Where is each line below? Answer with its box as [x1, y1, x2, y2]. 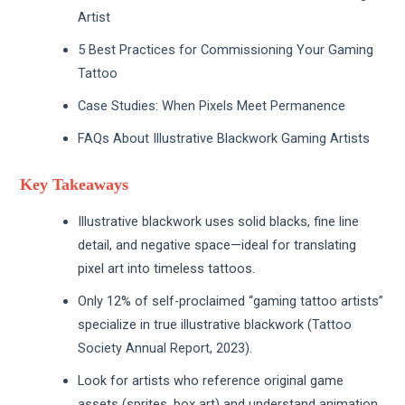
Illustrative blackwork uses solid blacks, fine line [78, 212, 360, 230]
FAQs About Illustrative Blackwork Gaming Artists [78, 129, 371, 146]
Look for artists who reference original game [78, 372, 344, 389]
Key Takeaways [20, 175, 129, 194]
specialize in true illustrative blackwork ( [78, 316, 313, 333]
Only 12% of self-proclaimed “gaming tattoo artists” [78, 292, 384, 309]
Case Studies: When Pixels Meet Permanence [78, 97, 346, 114]
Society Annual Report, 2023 [78, 339, 246, 356]
